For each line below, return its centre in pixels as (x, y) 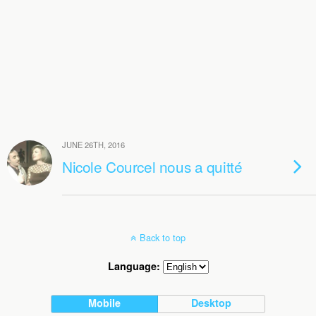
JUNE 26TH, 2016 (93, 145)
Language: (135, 266)
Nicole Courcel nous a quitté (152, 166)
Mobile (105, 303)
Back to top (163, 237)
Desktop (212, 303)
